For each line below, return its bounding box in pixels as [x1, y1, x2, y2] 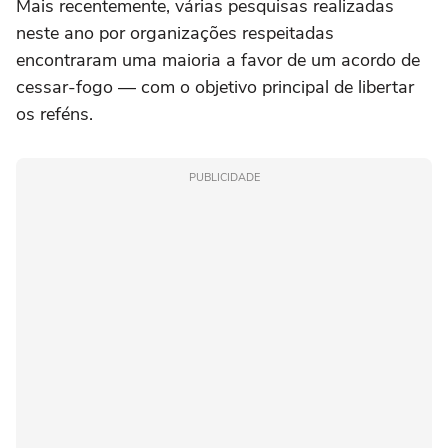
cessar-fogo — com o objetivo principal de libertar [16, 75, 414, 100]
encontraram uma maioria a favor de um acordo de [16, 48, 420, 73]
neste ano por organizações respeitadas [16, 21, 334, 46]
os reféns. [16, 102, 93, 127]
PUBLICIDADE [188, 170, 260, 186]
